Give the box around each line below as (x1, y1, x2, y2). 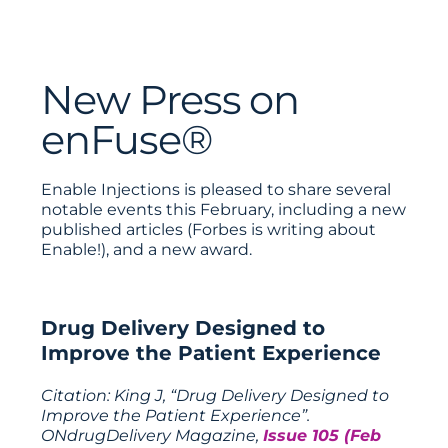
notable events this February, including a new (41, 200, 407, 219)
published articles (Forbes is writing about (41, 220, 377, 239)
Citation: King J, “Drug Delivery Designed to (41, 386, 390, 405)
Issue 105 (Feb (263, 426, 382, 445)
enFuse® (41, 115, 212, 164)
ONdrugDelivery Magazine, (41, 426, 264, 445)
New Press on (41, 75, 300, 124)
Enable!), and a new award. (41, 240, 253, 259)
